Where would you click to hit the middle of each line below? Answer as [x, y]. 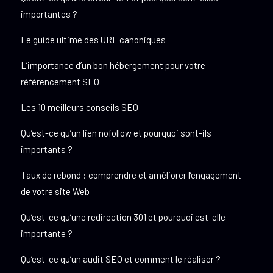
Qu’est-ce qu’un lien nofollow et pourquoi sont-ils [116, 133]
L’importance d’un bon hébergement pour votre [113, 66]
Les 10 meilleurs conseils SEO [79, 108]
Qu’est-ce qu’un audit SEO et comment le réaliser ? [120, 259]
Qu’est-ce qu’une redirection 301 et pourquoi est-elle [123, 217]
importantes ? [49, 14]
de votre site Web [55, 192]
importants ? [46, 150]
